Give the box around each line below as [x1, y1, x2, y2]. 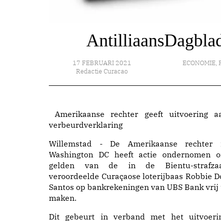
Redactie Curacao [76, 67, 128, 75]
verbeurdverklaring [49, 120, 123, 130]
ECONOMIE [183, 59, 216, 67]
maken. [49, 193, 76, 203]
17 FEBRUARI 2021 [73, 59, 132, 67]
